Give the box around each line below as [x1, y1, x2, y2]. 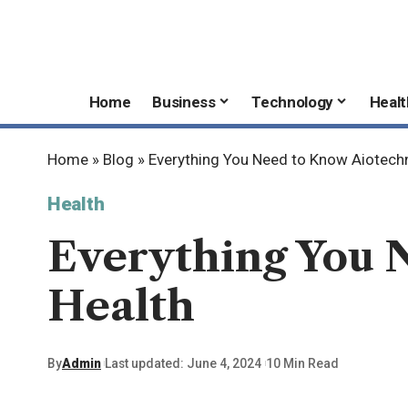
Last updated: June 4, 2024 [105, 355, 262, 371]
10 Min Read [265, 355, 339, 371]
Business [152, 92, 216, 111]
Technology [251, 92, 333, 111]
